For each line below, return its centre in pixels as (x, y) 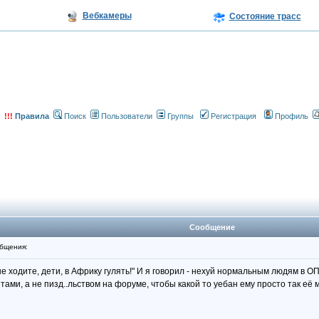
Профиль (291, 116)
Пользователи (126, 116)
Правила (32, 116)
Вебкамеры (107, 16)
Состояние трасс (265, 16)
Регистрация (233, 116)
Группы (180, 116)
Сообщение (212, 227)
